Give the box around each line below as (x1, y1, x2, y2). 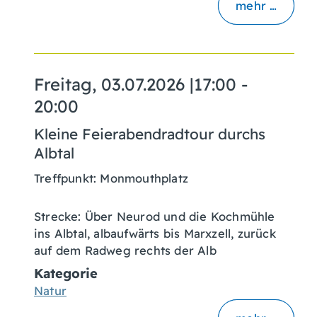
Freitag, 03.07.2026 (34, 74, 185, 95)
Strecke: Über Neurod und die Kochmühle (34, 209, 275, 224)
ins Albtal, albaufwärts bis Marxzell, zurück (34, 226, 276, 241)
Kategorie (34, 265, 98, 282)
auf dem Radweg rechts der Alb (34, 243, 217, 258)
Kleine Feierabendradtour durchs (34, 125, 265, 143)
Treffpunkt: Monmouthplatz (34, 171, 188, 185)
